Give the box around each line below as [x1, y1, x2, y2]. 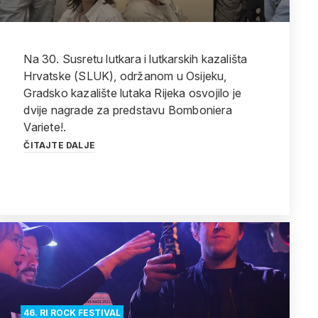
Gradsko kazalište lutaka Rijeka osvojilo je [23, 86, 241, 100]
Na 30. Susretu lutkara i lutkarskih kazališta [23, 52, 248, 66]
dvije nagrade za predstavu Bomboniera [23, 103, 232, 117]
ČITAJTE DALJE [23, 140, 95, 150]
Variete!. [23, 120, 67, 134]
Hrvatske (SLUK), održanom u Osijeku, [23, 69, 227, 83]
